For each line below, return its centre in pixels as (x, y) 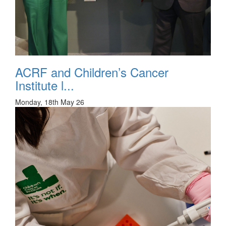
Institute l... (45, 85)
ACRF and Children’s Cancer (92, 72)
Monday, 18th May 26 (50, 102)
